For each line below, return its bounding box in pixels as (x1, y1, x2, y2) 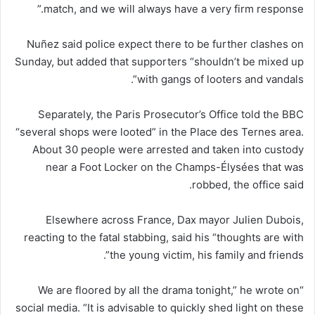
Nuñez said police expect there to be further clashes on (27, 37, 304, 51)
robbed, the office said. (192, 177, 304, 191)
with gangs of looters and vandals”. (137, 72, 304, 86)
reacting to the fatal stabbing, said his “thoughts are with (24, 230, 304, 244)
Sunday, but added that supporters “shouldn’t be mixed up (15, 54, 304, 68)
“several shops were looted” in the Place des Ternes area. (15, 124, 304, 139)
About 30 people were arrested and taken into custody (32, 142, 304, 156)
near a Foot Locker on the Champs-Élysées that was (46, 160, 304, 174)
